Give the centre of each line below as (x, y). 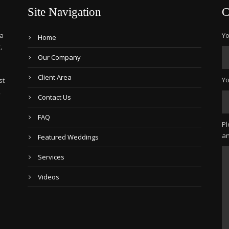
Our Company (59, 57)
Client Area (54, 77)
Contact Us (54, 97)
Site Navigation (64, 12)
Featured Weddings (68, 137)
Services (51, 157)
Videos (48, 177)
